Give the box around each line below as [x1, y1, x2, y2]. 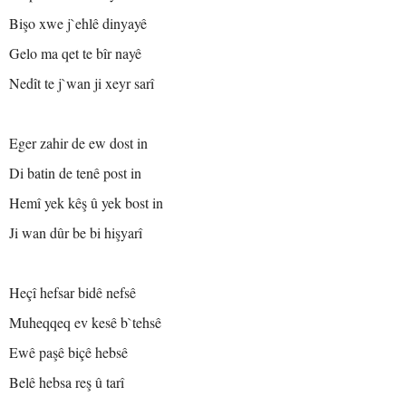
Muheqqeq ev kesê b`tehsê [9, 313, 161, 332]
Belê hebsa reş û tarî [9, 372, 124, 391]
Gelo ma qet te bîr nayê [9, 43, 141, 63]
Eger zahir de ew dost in [9, 133, 148, 152]
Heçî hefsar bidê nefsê [9, 283, 136, 302]
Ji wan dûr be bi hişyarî [9, 223, 142, 242]
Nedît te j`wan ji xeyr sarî [9, 73, 154, 92]
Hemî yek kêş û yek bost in [9, 193, 163, 212]
